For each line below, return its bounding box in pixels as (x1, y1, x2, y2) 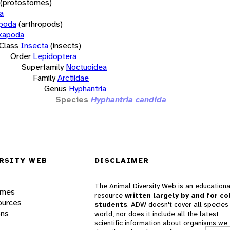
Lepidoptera (33, 50, 76, 62)
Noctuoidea (66, 61, 107, 72)
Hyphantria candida (91, 93, 166, 105)
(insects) (50, 40, 81, 51)
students (94, 200, 127, 209)
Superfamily (22, 61, 64, 72)
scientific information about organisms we (94, 218, 227, 228)
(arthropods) (18, 18, 63, 29)
